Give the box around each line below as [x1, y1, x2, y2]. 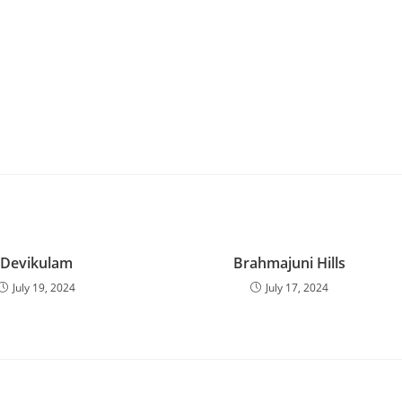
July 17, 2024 [265, 280, 328, 296]
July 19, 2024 [12, 280, 75, 296]
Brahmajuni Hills [232, 253, 345, 274]
